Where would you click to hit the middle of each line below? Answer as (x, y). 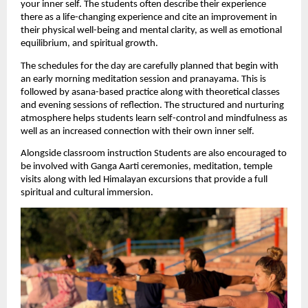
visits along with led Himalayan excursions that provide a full (144, 180)
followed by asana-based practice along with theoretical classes (150, 92)
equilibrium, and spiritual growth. (89, 44)
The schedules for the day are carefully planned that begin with (150, 66)
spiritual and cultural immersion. (87, 193)
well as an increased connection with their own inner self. (137, 131)
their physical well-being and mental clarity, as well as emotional (151, 31)
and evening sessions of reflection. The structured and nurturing (152, 105)
